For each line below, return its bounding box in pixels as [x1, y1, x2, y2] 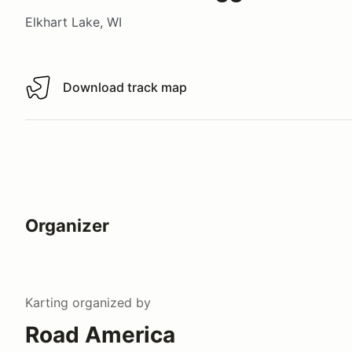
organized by [68, 294, 151, 310]
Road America [25, 321, 175, 348]
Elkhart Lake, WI [25, 13, 122, 30]
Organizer [25, 214, 109, 236]
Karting [25, 294, 68, 310]
